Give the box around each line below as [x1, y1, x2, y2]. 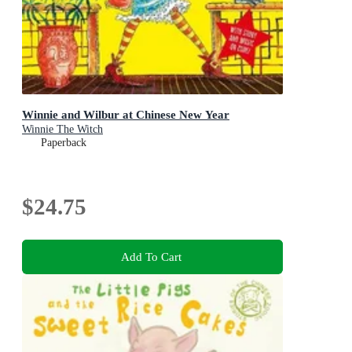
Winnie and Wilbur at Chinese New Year [22, 108, 229, 122]
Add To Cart [120, 249, 181, 263]
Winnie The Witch [22, 123, 103, 136]
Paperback [41, 137, 86, 149]
